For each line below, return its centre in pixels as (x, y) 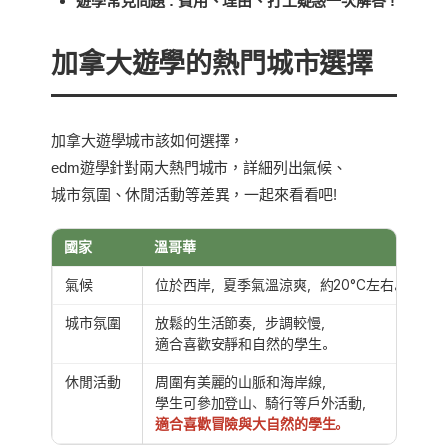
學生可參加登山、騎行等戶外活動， (265, 402)
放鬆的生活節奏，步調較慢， (244, 322)
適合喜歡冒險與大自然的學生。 (252, 423)
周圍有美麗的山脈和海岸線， (245, 381)
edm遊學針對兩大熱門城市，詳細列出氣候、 (199, 167)
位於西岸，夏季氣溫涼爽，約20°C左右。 (281, 284)
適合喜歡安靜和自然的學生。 (245, 343)
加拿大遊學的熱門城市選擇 (212, 63)
